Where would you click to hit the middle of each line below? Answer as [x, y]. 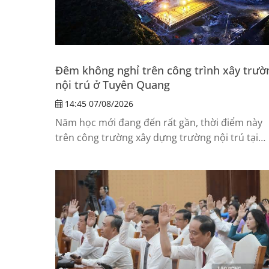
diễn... [69, 167]
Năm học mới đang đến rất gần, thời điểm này [159, 122]
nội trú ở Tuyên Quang [113, 84]
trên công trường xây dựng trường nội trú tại [157, 137]
